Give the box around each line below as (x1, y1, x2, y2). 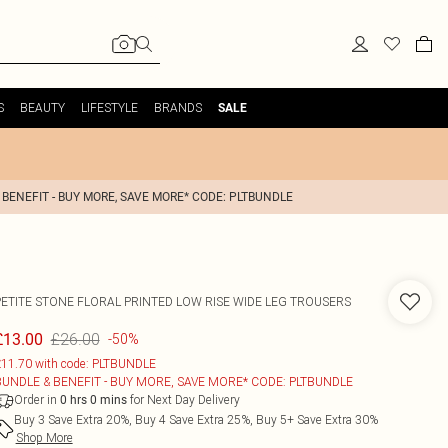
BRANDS (153, 100, 202, 115)
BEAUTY (19, 100, 65, 115)
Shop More (15, 430, 73, 445)
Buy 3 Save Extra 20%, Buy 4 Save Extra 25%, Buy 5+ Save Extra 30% (13, 412, 378, 427)
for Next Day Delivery (126, 392, 240, 407)
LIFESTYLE (80, 100, 138, 115)
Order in (13, 392, 60, 407)
